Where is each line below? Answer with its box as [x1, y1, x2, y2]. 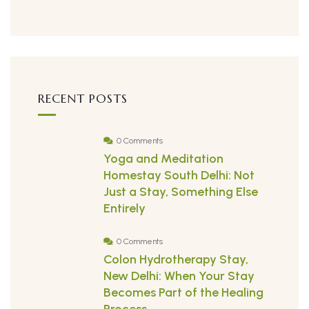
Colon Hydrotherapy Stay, [103, 252, 248, 268]
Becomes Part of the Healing [103, 285, 263, 301]
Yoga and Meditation [103, 151, 223, 167]
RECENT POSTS [38, 90, 128, 107]
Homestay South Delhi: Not [103, 168, 255, 183]
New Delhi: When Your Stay [103, 268, 255, 284]
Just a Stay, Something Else [103, 184, 258, 200]
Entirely [103, 201, 146, 217]
